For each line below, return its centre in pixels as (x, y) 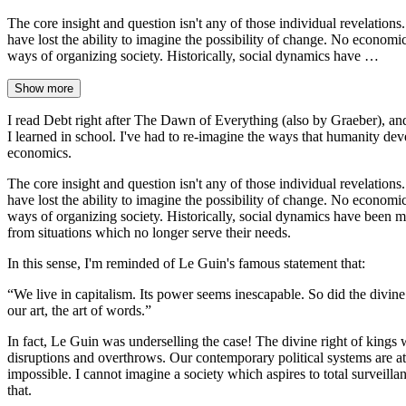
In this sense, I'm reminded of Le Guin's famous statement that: (186, 264)
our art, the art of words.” (79, 311)
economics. (39, 153)
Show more (44, 89)
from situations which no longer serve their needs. (149, 233)
